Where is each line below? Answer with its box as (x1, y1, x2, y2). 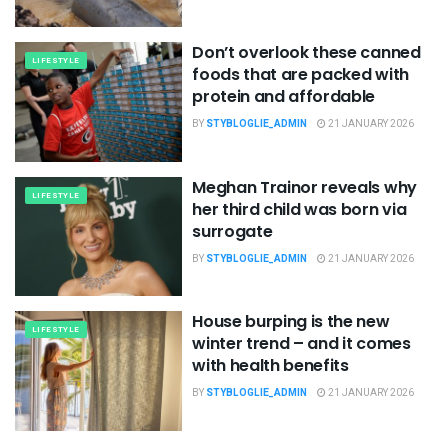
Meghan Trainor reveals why (192, 175, 417, 199)
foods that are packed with (192, 63, 409, 87)
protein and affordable (192, 85, 376, 109)
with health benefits (192, 354, 349, 378)
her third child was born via (192, 197, 407, 221)
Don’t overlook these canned (192, 41, 421, 65)
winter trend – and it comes (192, 332, 411, 356)
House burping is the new (192, 310, 390, 334)
